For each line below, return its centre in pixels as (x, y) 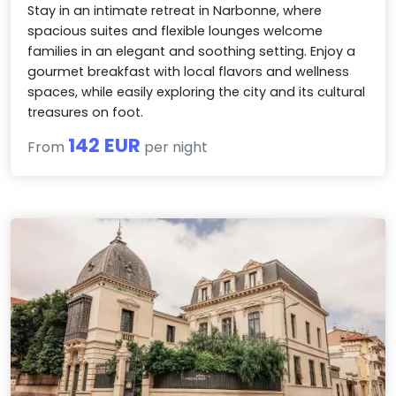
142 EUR (105, 146)
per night (175, 148)
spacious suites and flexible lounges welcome (175, 31)
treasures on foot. (86, 113)
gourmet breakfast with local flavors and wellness (189, 72)
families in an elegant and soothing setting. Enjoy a (192, 52)
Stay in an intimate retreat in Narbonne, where (175, 11)
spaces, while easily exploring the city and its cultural (197, 92)
